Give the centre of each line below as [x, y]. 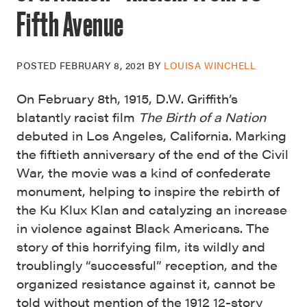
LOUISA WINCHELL [210, 65]
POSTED [38, 65]
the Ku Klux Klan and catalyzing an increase [152, 209]
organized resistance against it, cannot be [146, 283]
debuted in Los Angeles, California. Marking [151, 135]
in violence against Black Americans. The [143, 228]
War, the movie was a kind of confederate [144, 172]
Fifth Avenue [70, 24]
